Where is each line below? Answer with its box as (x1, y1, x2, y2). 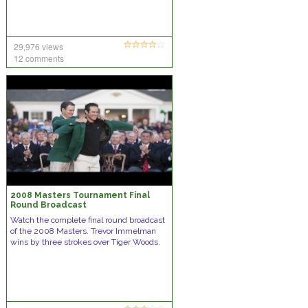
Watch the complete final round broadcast (10, 215, 165, 225)
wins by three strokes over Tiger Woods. (10, 237, 160, 247)
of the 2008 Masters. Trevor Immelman (10, 226, 156, 236)
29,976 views (13, 41, 63, 52)
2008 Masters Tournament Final (10, 190, 150, 200)
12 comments (13, 52, 64, 64)
